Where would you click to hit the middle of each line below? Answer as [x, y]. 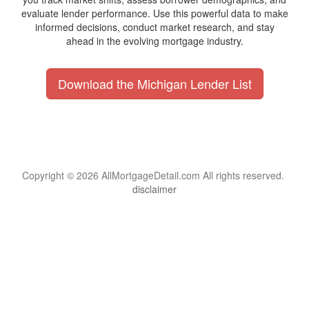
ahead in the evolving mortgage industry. [154, 41]
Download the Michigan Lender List [154, 83]
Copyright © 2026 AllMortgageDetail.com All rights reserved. [154, 175]
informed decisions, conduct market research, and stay [154, 27]
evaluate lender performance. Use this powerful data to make [154, 13]
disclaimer [154, 189]
